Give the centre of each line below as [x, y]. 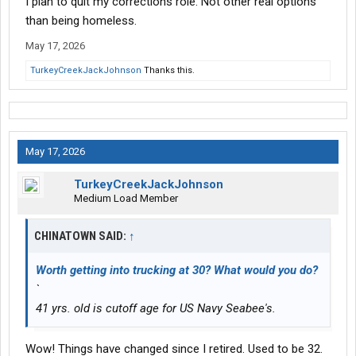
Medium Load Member [126, 199]
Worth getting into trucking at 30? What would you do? [177, 271]
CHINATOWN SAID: [81, 236]
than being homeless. [81, 21]
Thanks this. [168, 71]
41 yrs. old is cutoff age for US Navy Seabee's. [156, 309]
